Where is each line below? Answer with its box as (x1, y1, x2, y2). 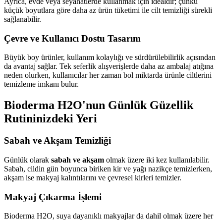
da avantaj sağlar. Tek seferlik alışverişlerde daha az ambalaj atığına (4, 62, 214, 71)
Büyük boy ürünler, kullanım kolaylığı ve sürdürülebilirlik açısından (4, 53, 216, 62)
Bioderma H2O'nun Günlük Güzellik (4, 99, 193, 112)
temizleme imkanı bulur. (4, 80, 79, 89)
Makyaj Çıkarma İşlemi (4, 191, 102, 202)
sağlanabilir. (4, 14, 41, 23)
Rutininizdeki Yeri (4, 112, 97, 125)
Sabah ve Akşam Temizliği (4, 135, 111, 146)
